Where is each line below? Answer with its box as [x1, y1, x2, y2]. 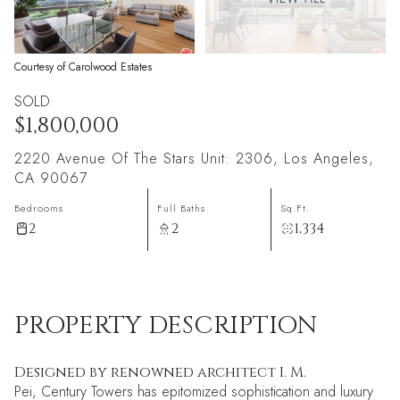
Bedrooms [14, 201, 63, 215]
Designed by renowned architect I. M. [14, 362, 306, 382]
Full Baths [156, 201, 205, 215]
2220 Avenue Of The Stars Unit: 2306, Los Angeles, [14, 148, 374, 169]
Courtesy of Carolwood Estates [14, 59, 152, 75]
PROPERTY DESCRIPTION [14, 309, 317, 342]
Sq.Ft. [280, 201, 311, 215]
